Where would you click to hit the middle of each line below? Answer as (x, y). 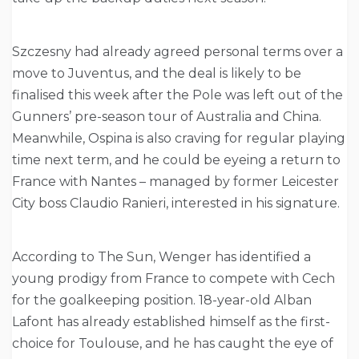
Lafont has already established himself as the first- (171, 322)
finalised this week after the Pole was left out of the (177, 95)
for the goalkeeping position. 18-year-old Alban (162, 301)
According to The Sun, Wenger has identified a (161, 257)
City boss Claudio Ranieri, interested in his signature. (176, 204)
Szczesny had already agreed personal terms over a (177, 52)
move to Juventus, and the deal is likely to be (157, 74)
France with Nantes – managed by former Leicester (175, 182)
